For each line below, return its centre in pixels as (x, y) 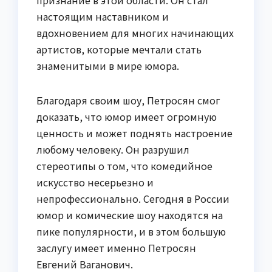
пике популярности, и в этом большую (131, 231)
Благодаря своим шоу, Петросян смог (128, 100)
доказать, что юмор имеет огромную (127, 116)
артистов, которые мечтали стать (119, 49)
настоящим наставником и (103, 16)
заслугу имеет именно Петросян (116, 247)
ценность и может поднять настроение (134, 133)
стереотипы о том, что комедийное (124, 165)
